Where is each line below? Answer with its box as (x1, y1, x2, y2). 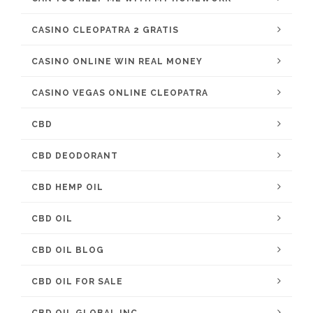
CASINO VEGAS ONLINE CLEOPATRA (31, 88, 208, 98)
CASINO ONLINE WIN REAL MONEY (31, 57, 203, 66)
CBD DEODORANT (31, 151, 118, 161)
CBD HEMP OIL (31, 182, 103, 192)
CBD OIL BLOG (31, 245, 104, 255)
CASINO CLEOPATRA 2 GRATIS (31, 25, 179, 35)
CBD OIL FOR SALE (31, 277, 123, 286)
